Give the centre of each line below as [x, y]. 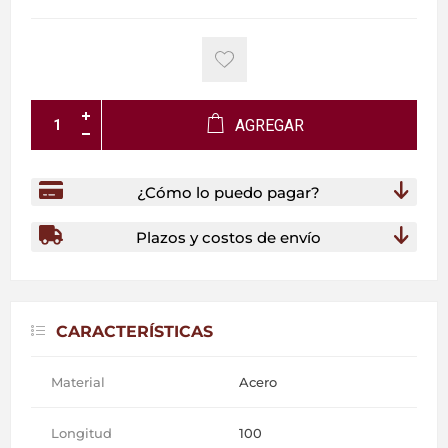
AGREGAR [269, 125]
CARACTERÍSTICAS [134, 331]
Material [78, 381]
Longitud [81, 432]
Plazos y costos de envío [228, 237]
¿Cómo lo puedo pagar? [228, 192]
